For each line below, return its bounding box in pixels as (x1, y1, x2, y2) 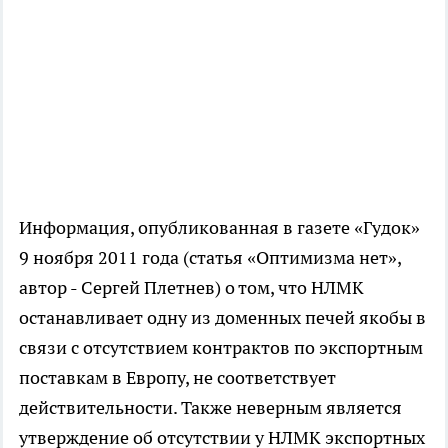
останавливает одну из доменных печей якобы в (19, 305, 426, 329)
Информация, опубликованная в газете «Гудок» (19, 215, 420, 239)
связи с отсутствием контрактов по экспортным (19, 335, 423, 359)
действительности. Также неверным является (19, 395, 402, 419)
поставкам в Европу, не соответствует (19, 365, 336, 389)
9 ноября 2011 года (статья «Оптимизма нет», (19, 245, 401, 269)
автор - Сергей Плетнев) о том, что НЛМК (19, 275, 364, 299)
